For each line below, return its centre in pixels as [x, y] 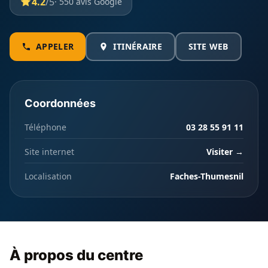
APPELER [55, 46]
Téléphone [45, 127]
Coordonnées [60, 103]
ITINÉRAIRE [138, 46]
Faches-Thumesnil [207, 176]
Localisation [48, 176]
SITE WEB [208, 46]
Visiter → [225, 152]
